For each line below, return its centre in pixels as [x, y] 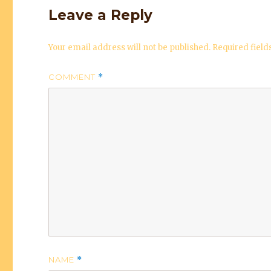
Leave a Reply [101, 15]
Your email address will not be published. [130, 47]
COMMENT [73, 77]
